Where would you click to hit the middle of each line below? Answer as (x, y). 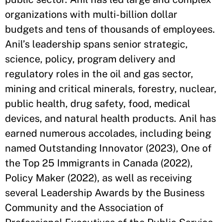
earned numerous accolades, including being (108, 133)
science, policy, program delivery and (90, 59)
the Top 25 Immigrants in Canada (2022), (99, 163)
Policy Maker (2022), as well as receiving (98, 178)
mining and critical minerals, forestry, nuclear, (111, 89)
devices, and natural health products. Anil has (111, 118)
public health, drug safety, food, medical (98, 104)
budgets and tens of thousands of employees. (110, 29)
